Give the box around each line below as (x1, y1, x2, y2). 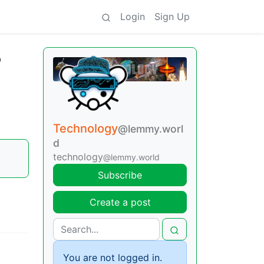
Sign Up (154, 11, 190, 22)
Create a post (89, 196, 151, 209)
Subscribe (98, 169, 142, 181)
